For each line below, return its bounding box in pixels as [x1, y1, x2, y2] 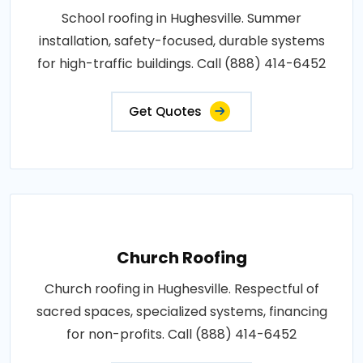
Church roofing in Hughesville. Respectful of [44, 279, 319, 298]
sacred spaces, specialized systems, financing [36, 301, 327, 321]
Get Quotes [129, 102, 202, 120]
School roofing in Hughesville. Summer [62, 8, 301, 28]
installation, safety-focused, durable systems [38, 31, 325, 50]
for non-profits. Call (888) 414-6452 [66, 324, 297, 344]
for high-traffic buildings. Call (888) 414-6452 [37, 53, 326, 73]
